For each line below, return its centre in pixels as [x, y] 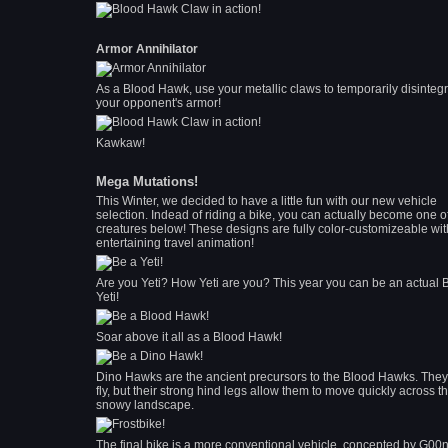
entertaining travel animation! [175, 243]
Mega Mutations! [147, 181]
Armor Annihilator [147, 49]
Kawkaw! [120, 143]
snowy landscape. [145, 405]
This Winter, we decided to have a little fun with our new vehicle [266, 201]
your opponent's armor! [158, 103]
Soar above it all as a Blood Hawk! [189, 337]
